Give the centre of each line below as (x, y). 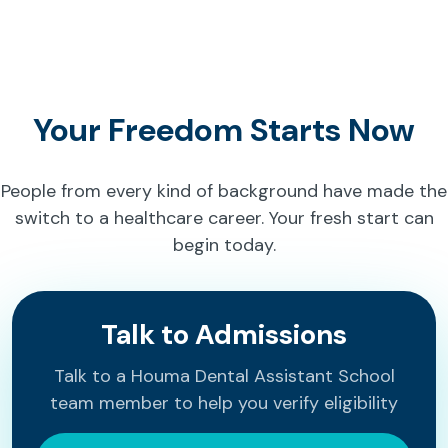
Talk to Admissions (224, 334)
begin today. (224, 245)
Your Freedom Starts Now (224, 130)
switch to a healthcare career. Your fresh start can (224, 218)
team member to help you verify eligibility (224, 403)
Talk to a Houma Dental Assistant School (224, 376)
